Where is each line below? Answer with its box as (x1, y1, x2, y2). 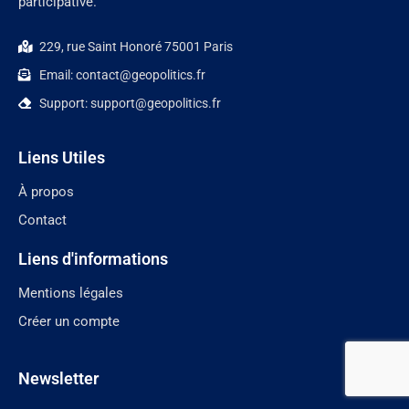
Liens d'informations (18, 249, 168, 269)
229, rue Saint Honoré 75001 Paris (38, 39, 233, 55)
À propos (18, 184, 74, 201)
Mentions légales (18, 285, 123, 302)
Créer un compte (18, 313, 120, 330)
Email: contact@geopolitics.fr (38, 68, 205, 83)
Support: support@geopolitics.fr (38, 96, 221, 111)
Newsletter (18, 369, 99, 389)
